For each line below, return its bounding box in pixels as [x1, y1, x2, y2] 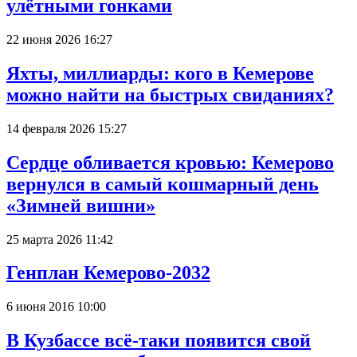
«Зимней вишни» [6, 194, 155, 216]
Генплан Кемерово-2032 [6, 262, 210, 284]
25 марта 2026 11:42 [6, 232, 113, 246]
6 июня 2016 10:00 [6, 300, 106, 314]
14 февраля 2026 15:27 [6, 121, 127, 135]
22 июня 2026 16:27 [6, 32, 112, 46]
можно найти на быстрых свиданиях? [6, 84, 334, 105]
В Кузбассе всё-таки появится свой [6, 330, 311, 351]
